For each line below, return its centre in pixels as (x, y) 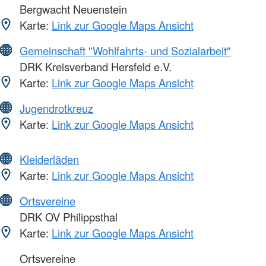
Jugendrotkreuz (56, 108)
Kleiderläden (49, 159)
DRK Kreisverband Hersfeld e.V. (94, 66)
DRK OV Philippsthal (67, 216)
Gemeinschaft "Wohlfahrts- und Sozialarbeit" (125, 50)
